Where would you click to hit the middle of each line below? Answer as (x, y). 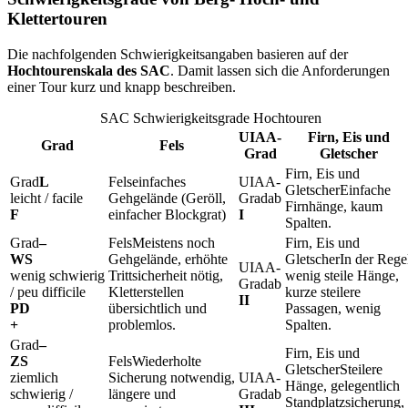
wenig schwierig (57, 275)
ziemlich (34, 377)
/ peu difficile (48, 291)
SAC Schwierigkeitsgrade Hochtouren (211, 117)
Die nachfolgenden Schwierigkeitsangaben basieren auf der (178, 54)
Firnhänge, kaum (334, 206)
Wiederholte (167, 361)
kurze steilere (323, 291)
